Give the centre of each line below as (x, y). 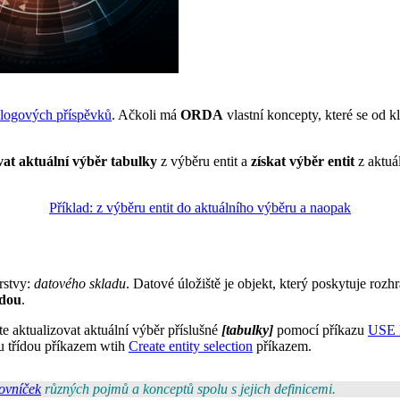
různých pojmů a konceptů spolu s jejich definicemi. (188, 388)
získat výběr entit (304, 161)
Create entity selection (191, 346)
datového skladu (80, 283)
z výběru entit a (206, 161)
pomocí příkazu (321, 329)
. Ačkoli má (146, 114)
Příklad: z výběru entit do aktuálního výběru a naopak (200, 207)
